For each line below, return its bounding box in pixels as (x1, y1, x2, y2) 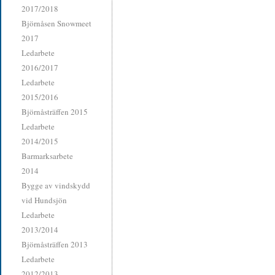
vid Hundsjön (21, 195, 67, 206)
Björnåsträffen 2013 (21, 239, 88, 250)
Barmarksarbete (21, 150, 73, 161)
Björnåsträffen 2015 (21, 106, 88, 117)
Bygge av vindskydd (21, 180, 90, 191)
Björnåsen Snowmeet (21, 18, 91, 29)
